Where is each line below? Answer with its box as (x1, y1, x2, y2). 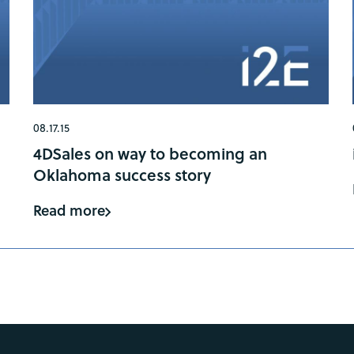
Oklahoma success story (32, 163, 211, 186)
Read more (32, 199, 105, 220)
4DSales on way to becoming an (32, 141, 267, 164)
